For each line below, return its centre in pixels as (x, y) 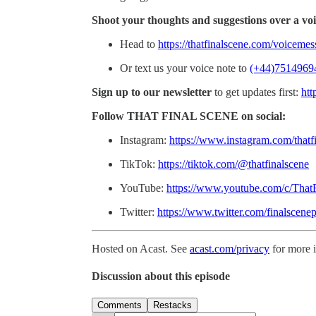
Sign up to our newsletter (152, 92)
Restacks (172, 305)
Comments (120, 305)
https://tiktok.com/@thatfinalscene (233, 164)
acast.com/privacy (230, 248)
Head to (139, 44)
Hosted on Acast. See (141, 248)
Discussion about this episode (161, 276)
